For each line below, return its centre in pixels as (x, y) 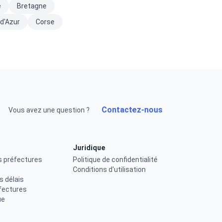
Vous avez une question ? (49, 110)
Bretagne (32, 6)
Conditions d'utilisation (110, 169)
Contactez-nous (132, 110)
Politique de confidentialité (115, 160)
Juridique (89, 148)
